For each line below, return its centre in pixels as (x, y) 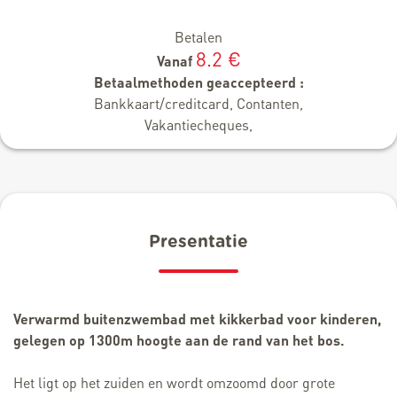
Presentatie (198, 242)
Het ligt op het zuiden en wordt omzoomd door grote (174, 382)
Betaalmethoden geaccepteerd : (198, 82)
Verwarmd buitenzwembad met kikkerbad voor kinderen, (197, 318)
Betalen (198, 36)
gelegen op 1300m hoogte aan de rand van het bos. (179, 339)
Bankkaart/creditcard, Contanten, (198, 103)
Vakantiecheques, (198, 124)
